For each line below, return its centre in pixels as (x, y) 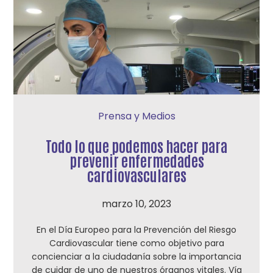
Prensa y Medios (136, 116)
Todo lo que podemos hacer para (136, 145)
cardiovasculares (136, 175)
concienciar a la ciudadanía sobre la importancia (136, 257)
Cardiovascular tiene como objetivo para (136, 243)
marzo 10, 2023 (136, 204)
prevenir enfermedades (136, 160)
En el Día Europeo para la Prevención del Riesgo (136, 230)
